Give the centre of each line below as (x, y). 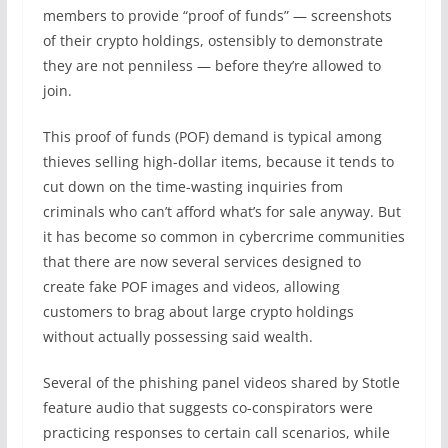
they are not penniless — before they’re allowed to (211, 65)
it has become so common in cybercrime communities (223, 236)
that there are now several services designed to (201, 261)
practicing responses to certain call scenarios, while (216, 432)
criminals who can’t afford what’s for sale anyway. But (221, 211)
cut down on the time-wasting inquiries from (192, 186)
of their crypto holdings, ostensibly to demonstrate (212, 40)
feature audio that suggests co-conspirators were (207, 407)
